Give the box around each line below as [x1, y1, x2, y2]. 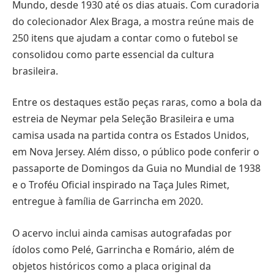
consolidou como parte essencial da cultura [12, 47, 214, 61]
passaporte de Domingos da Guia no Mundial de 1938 [12, 161, 261, 176]
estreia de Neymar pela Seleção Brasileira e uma [12, 112, 234, 126]
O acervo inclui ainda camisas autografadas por [12, 226, 232, 240]
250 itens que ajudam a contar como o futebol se [12, 31, 238, 45]
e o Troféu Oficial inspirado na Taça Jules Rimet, [12, 178, 229, 192]
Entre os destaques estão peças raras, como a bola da [12, 95, 262, 109]
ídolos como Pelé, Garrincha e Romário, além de [12, 242, 234, 256]
